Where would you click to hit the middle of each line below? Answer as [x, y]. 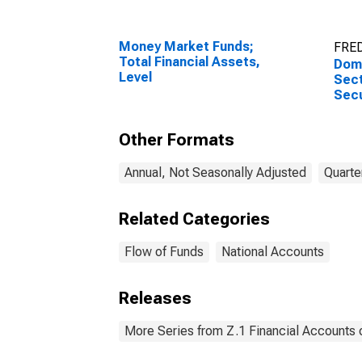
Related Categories [194, 219]
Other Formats [177, 140]
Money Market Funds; [186, 46]
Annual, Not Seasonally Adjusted [215, 173]
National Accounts [273, 252]
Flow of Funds [164, 252]
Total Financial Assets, [189, 62]
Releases [155, 298]
